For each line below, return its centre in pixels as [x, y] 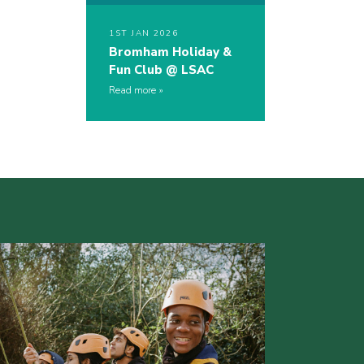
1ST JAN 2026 [143, 34]
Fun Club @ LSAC [161, 70]
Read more [132, 91]
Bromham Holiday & [170, 52]
